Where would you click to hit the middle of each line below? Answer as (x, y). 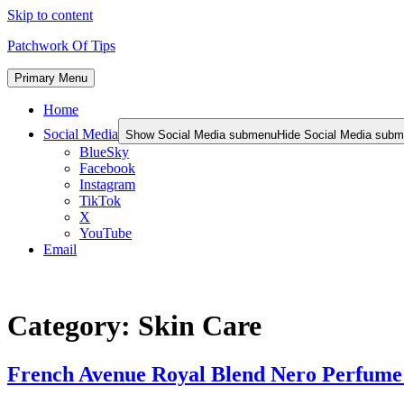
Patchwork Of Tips (61, 46)
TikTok (100, 201)
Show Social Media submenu (201, 135)
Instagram (107, 184)
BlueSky (104, 152)
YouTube (106, 233)
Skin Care (200, 326)
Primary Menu (51, 78)
